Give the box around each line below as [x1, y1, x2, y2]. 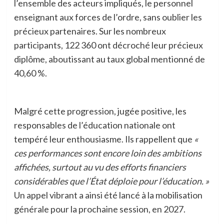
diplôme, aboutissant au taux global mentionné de [13, 53, 205, 65]
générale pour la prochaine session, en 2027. [13, 203, 185, 215]
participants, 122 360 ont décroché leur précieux [13, 39, 203, 51]
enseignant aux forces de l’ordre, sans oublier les [13, 11, 202, 23]
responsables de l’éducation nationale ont [13, 119, 175, 131]
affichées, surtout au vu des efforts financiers [13, 161, 186, 173]
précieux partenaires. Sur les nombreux [13, 25, 166, 37]
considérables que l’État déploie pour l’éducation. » [13, 175, 209, 187]
